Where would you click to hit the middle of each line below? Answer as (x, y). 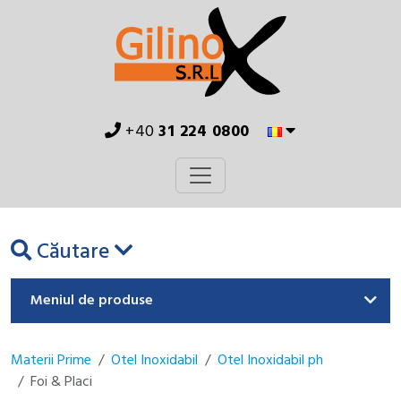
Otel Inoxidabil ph (270, 361)
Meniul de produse (92, 301)
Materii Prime (51, 361)
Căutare (73, 252)
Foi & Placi (61, 382)
